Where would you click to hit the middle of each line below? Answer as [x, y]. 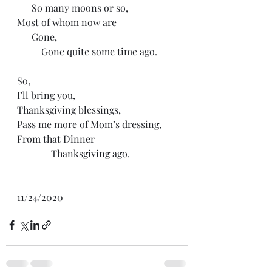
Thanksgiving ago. [90, 153]
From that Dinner [56, 138]
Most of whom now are [67, 22]
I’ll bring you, [46, 95]
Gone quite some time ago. [99, 51]
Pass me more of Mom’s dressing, [89, 124]
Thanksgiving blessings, [69, 109]
